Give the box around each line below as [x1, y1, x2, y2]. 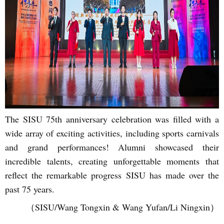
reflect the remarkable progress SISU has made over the [5, 169, 219, 181]
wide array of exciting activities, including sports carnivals [5, 127, 219, 139]
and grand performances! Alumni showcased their [5, 141, 219, 153]
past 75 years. [5, 183, 54, 195]
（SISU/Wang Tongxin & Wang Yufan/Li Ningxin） [26, 201, 219, 213]
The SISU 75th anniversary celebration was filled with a [5, 113, 219, 125]
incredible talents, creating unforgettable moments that [5, 155, 219, 167]
